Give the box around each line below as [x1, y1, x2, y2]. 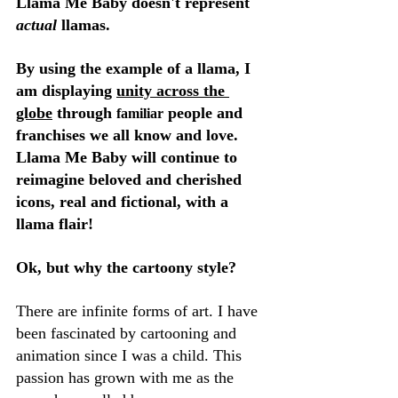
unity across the [116, 81, 229, 99]
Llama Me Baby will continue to [16, 147, 242, 166]
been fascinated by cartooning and [16, 323, 241, 342]
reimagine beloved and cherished [16, 170, 246, 188]
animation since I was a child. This [16, 346, 246, 364]
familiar [116, 105, 163, 121]
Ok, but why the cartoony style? [16, 258, 236, 276]
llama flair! [16, 214, 93, 233]
